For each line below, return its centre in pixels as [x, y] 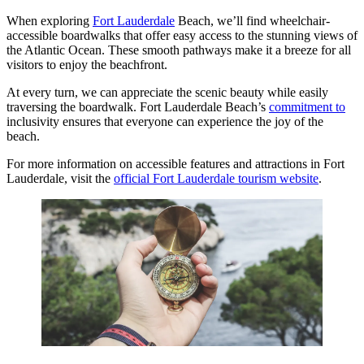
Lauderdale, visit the [60, 179]
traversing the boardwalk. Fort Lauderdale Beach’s [138, 107]
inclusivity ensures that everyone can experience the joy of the [165, 122]
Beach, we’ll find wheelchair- [252, 21]
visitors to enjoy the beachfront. [87, 65]
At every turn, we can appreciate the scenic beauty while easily [167, 93]
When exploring [50, 21]
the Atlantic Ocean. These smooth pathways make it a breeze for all [179, 50]
